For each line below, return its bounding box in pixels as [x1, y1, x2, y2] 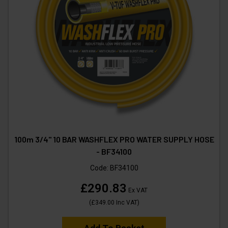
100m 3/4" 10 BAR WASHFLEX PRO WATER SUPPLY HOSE [14, 134, 214, 144]
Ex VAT [127, 186, 148, 194]
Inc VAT [114, 198, 137, 206]
